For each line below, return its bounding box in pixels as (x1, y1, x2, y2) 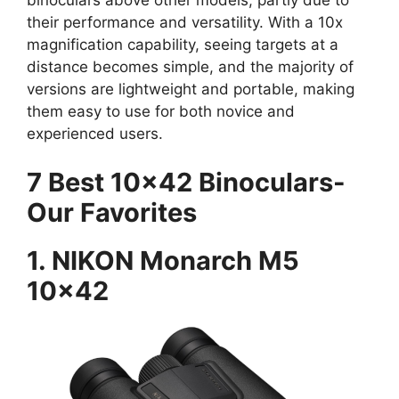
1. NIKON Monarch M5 (27, 245, 299, 277)
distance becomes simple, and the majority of (27, 57, 354, 76)
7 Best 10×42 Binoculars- (27, 167, 346, 199)
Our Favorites (27, 197, 197, 229)
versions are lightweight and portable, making (27, 79, 354, 98)
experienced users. (27, 124, 163, 142)
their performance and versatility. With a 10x (27, 12, 343, 31)
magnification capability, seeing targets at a (27, 35, 338, 53)
